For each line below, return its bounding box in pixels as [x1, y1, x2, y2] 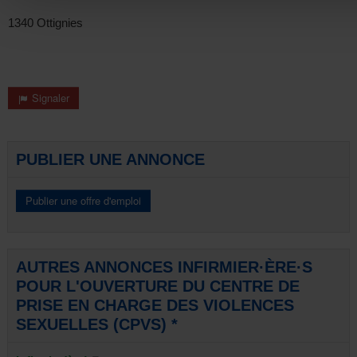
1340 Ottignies [8, 16, 83, 29]
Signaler [29, 90, 69, 105]
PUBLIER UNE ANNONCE [16, 151, 205, 168]
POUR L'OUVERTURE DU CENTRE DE [16, 277, 300, 295]
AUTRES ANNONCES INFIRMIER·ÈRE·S [16, 258, 312, 276]
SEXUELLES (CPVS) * [16, 316, 178, 333]
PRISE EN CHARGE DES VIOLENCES [16, 296, 294, 314]
